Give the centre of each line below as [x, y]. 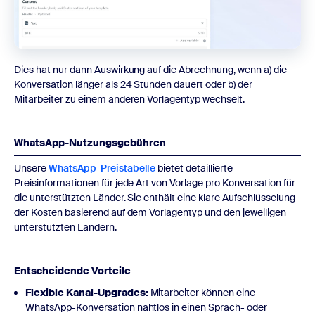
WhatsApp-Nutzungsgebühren [90, 143]
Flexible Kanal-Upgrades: [87, 293]
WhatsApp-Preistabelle [102, 168]
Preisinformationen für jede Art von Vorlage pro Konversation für [155, 183]
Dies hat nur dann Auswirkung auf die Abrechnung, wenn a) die [150, 70]
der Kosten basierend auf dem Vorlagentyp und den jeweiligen [150, 213]
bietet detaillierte [194, 168]
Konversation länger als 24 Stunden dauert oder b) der [133, 85]
